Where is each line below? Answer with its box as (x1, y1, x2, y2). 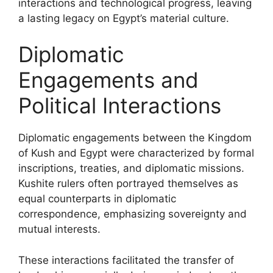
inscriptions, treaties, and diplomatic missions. (18, 162, 244, 174)
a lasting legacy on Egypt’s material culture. (18, 12, 229, 24)
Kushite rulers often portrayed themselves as (18, 177, 238, 190)
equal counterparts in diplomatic (18, 193, 176, 205)
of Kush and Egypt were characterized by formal (18, 147, 254, 159)
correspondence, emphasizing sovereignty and (18, 208, 247, 220)
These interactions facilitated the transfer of (18, 253, 234, 266)
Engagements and (18, 67, 199, 93)
